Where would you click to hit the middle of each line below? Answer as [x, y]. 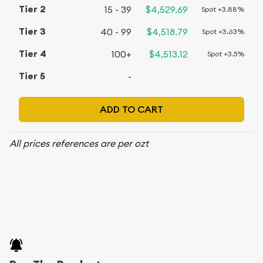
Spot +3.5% [226, 54]
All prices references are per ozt [79, 143]
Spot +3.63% [223, 31]
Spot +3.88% [223, 9]
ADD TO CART [131, 109]
